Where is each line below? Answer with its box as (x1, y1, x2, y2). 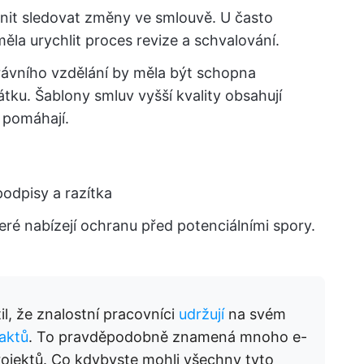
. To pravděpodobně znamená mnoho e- (28, 328, 307, 345)
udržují (179, 305, 224, 323)
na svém (224, 305, 286, 323)
